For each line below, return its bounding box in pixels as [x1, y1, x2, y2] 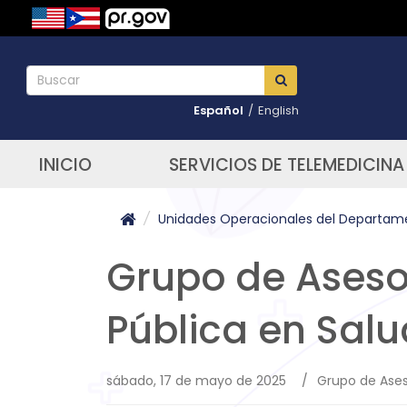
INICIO [38, 153, 92, 177]
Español [194, 102, 243, 120]
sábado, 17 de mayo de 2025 [106, 372, 286, 390]
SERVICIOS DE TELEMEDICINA [168, 153, 404, 177]
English [258, 102, 299, 120]
